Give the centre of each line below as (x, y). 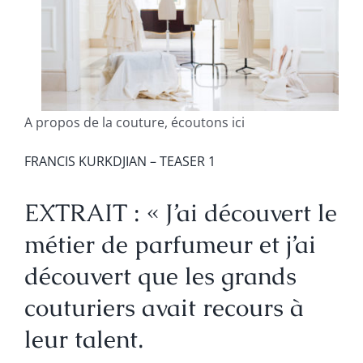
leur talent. (83, 339)
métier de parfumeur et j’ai (170, 244)
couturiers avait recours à (164, 307)
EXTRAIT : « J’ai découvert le (180, 212)
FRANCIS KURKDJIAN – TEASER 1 (120, 161)
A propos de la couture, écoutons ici (134, 122)
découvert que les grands (160, 275)
